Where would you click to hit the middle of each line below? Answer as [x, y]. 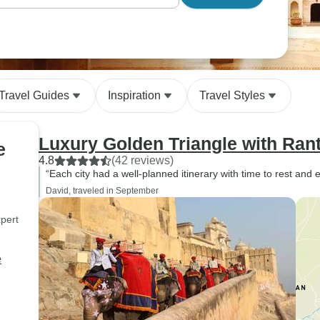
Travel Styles [232, 95]
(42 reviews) [142, 160]
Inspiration [134, 95]
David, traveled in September [102, 191]
